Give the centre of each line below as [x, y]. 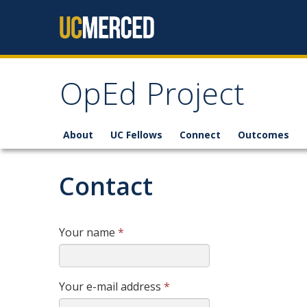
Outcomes [263, 135]
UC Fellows [136, 135]
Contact [106, 186]
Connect [200, 135]
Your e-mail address [111, 286]
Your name [88, 232]
